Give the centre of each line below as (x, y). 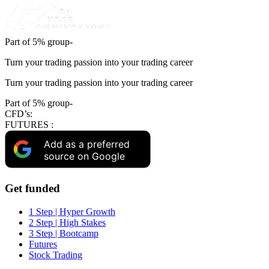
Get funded (32, 188)
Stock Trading (56, 255)
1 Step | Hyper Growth (72, 211)
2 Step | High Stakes (67, 222)
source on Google (84, 156)
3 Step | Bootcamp (64, 233)
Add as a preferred (87, 144)
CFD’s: (19, 114)
